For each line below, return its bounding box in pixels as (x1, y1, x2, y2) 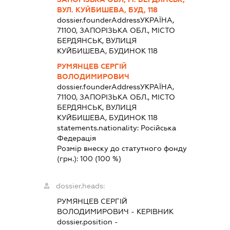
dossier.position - (57, 218, 119, 226)
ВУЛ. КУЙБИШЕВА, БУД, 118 (57, 6, 158, 14)
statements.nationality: (57, 124, 141, 132)
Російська (141, 124, 177, 132)
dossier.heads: (56, 182, 105, 190)
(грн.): (57, 155, 81, 163)
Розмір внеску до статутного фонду (57, 144, 187, 153)
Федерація (57, 134, 97, 143)
